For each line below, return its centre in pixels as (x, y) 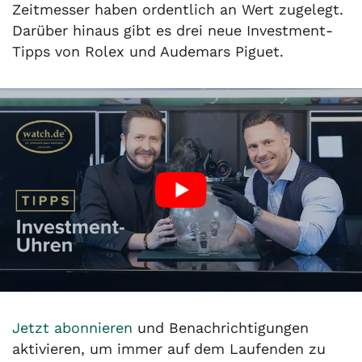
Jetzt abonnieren (72, 328)
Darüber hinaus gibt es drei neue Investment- (173, 31)
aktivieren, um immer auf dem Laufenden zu (169, 349)
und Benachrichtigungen (221, 328)
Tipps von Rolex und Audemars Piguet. (148, 52)
